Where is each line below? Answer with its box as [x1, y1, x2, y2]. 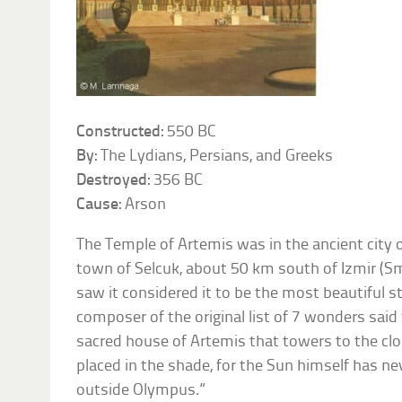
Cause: [76, 196, 122, 214]
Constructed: [76, 123, 164, 141]
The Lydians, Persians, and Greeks [97, 147, 334, 165]
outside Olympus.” [76, 381, 206, 399]
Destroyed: [76, 171, 151, 189]
